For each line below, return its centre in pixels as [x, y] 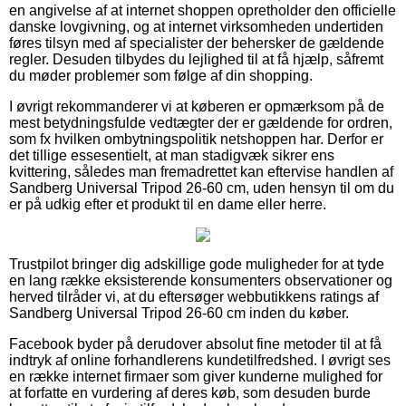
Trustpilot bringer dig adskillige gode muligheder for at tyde [197, 264]
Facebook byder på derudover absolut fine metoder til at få [195, 343]
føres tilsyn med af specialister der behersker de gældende [197, 43]
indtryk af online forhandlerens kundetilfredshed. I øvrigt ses [200, 360]
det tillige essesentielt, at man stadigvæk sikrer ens [172, 155]
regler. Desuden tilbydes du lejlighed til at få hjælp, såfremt [196, 59]
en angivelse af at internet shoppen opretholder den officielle [203, 10]
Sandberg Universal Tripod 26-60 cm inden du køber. [179, 313]
